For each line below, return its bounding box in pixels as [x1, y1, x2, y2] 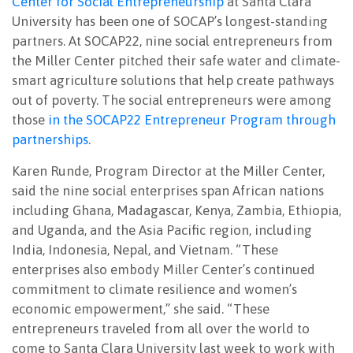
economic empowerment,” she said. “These [12, 300, 269, 317]
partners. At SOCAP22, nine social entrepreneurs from [12, 32, 333, 49]
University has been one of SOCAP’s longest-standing [12, 13, 328, 29]
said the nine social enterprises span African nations [12, 182, 324, 199]
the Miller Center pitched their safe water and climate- [12, 52, 340, 69]
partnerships [12, 131, 88, 147]
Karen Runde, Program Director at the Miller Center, [12, 162, 325, 179]
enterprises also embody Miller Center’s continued [12, 261, 315, 277]
